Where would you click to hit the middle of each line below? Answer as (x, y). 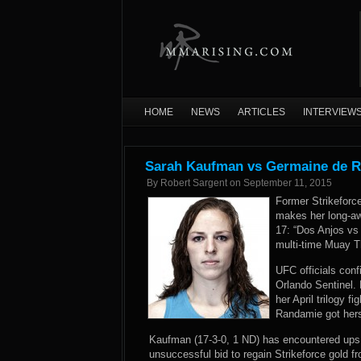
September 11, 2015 (288, 183)
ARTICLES (261, 112)
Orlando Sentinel (314, 285)
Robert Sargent (194, 183)
